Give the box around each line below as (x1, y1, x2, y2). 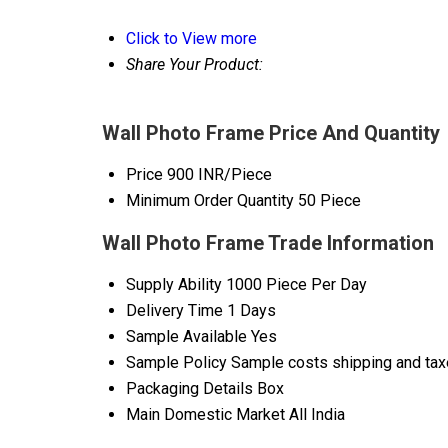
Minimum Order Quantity (126, 191, 294, 211)
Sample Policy (126, 353, 227, 373)
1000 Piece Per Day (226, 275, 367, 295)
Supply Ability (126, 275, 222, 295)
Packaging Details (126, 379, 253, 399)
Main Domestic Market (126, 405, 285, 425)
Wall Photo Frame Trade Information (102, 231, 434, 256)
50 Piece (298, 191, 361, 211)
